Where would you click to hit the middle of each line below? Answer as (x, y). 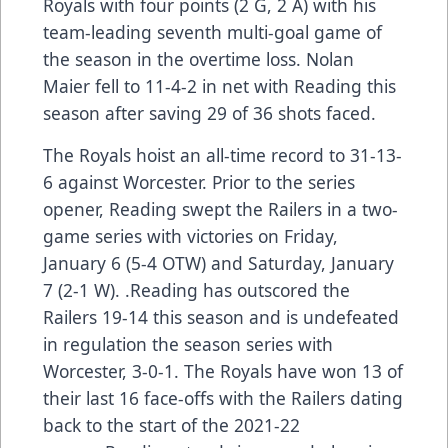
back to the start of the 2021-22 (171, 424)
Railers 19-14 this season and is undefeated (221, 316)
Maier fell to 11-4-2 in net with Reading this (219, 85)
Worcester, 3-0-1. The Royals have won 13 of (223, 370)
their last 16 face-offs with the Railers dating (223, 397)
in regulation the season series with (188, 343)
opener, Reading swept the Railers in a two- (220, 208)
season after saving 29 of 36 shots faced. (212, 112)
